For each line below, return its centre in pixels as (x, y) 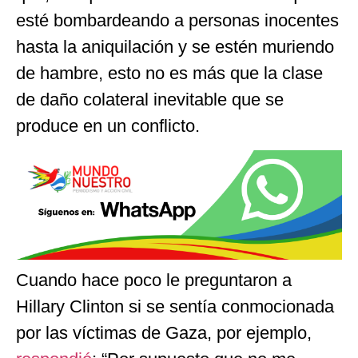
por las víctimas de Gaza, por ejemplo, (164, 332)
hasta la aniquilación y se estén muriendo (175, 46)
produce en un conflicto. (108, 125)
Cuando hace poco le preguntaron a (154, 280)
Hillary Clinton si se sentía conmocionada (175, 306)
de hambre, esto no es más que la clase (169, 73)
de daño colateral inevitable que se (150, 99)
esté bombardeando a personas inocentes (177, 20)
